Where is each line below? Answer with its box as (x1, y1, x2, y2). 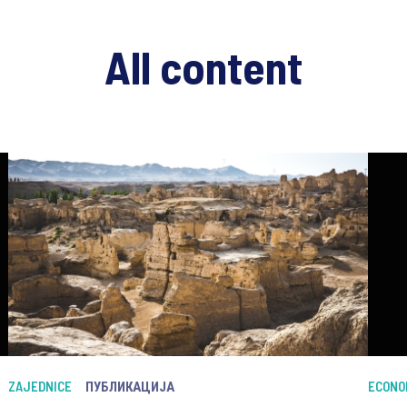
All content (104, 39, 303, 94)
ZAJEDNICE (7, 378, 72, 395)
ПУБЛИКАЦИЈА (84, 378, 174, 395)
